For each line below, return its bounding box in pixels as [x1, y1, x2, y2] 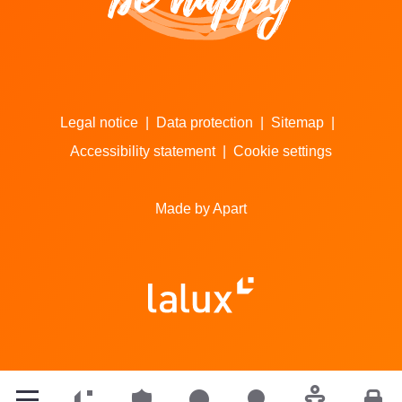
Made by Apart [155, 201, 247, 217]
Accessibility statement [70, 144, 215, 160]
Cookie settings [233, 144, 332, 160]
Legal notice [60, 115, 138, 131]
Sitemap [271, 115, 324, 131]
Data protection [156, 115, 253, 131]
